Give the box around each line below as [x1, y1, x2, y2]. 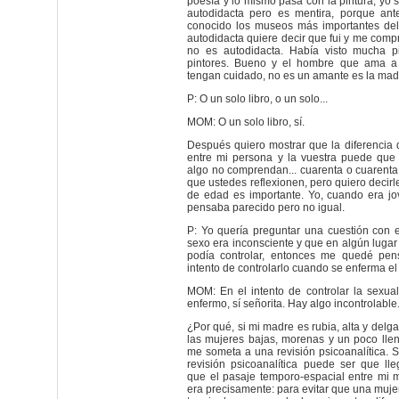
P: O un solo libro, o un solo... [187, 93, 328, 105]
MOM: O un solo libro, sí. [187, 116, 305, 128]
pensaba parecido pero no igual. [187, 201, 345, 214]
